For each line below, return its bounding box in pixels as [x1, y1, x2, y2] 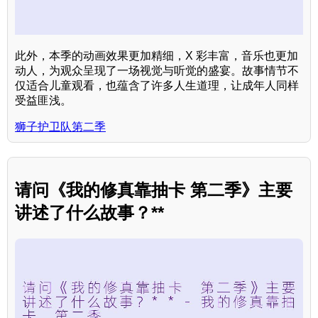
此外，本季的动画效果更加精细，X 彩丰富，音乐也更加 [15, 49, 298, 62]
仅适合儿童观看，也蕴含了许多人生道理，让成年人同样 [15, 79, 299, 92]
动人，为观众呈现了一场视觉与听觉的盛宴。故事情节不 [15, 64, 299, 77]
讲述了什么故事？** [15, 202, 164, 222]
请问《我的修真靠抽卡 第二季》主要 [15, 180, 292, 199]
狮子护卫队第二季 [15, 120, 106, 133]
